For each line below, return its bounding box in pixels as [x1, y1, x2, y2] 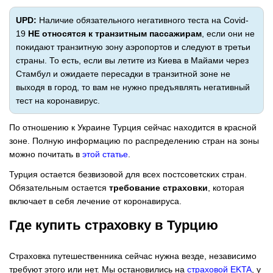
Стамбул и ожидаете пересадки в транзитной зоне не [16, 68, 230, 79]
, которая [208, 182, 244, 193]
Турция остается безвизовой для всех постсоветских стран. [9, 169, 247, 179]
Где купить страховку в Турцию [9, 217, 218, 233]
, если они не [202, 28, 255, 38]
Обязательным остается [9, 182, 109, 193]
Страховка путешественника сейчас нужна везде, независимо [9, 251, 257, 261]
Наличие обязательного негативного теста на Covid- [37, 15, 249, 25]
